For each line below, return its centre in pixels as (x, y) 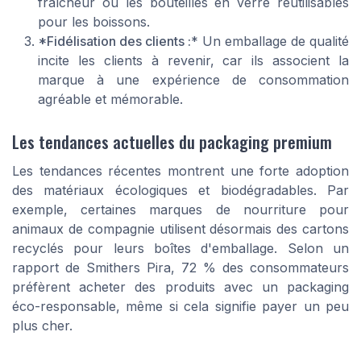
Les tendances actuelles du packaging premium (172, 141)
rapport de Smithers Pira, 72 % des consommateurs (180, 267)
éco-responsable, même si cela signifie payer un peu (180, 306)
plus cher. (42, 325)
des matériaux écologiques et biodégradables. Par (180, 190)
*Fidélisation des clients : (114, 41)
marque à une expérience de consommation (193, 79)
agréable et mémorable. (110, 99)
